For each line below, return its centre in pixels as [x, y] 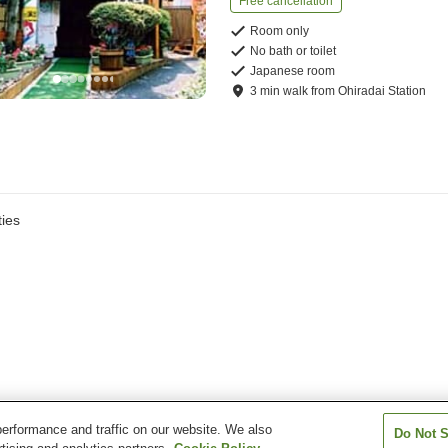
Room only [280, 31]
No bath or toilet [293, 51]
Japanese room [293, 71]
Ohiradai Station [382, 91]
